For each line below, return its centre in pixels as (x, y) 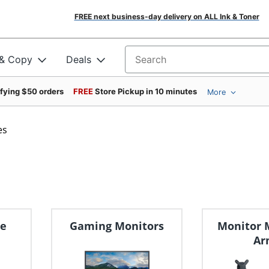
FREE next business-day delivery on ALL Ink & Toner (167, 17)
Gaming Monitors (117, 226)
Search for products (171, 63)
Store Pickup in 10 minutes (146, 91)
